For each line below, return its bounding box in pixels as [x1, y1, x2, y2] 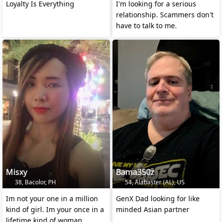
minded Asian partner [115, 205, 189, 215]
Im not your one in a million [6, 194, 98, 204]
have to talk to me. [115, 21, 177, 31]
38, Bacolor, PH [13, 178, 56, 187]
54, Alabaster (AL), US [123, 178, 185, 187]
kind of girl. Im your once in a [6, 205, 104, 215]
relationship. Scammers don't [115, 10, 214, 20]
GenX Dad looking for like [115, 194, 200, 204]
